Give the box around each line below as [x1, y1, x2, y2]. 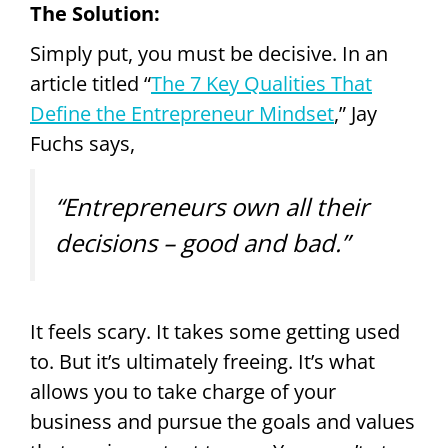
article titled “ [30, 70, 151, 98]
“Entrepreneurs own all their [55, 190, 369, 224]
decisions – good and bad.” [55, 226, 349, 260]
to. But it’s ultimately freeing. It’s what [30, 348, 375, 376]
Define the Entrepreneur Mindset [30, 100, 334, 128]
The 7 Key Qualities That [151, 70, 372, 98]
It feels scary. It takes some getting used [30, 318, 400, 346]
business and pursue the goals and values [30, 408, 415, 436]
